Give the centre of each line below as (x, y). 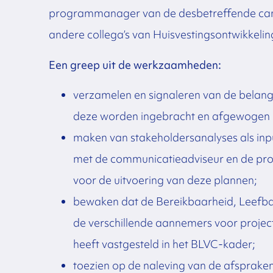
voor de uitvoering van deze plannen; (166, 180)
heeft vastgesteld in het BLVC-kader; (165, 244)
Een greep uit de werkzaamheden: (135, 65)
